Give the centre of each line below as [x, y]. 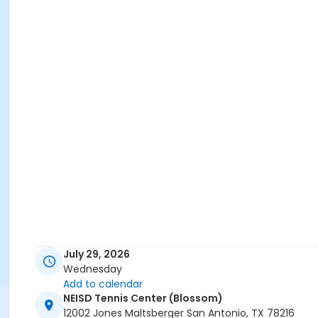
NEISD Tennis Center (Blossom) [143, 298]
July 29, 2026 [97, 254]
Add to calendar [103, 284]
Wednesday [93, 269]
